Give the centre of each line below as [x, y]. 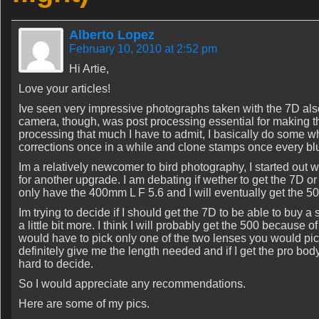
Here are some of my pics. [84, 304]
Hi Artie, [89, 69]
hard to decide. [56, 264]
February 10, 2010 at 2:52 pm [143, 49]
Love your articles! [64, 89]
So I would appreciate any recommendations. [132, 284]
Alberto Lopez [112, 35]
